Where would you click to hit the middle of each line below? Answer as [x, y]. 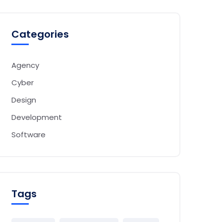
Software [28, 135]
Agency [25, 65]
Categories [40, 34]
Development [37, 117]
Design [24, 100]
